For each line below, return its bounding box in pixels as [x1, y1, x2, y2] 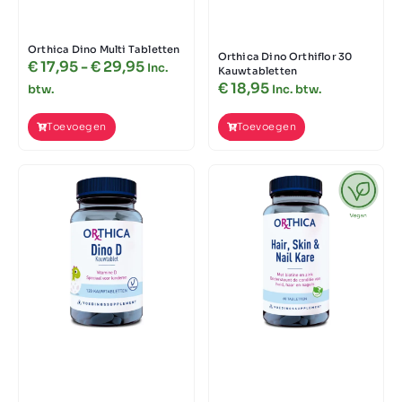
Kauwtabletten [217, 65, 298, 78]
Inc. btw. [271, 83, 321, 98]
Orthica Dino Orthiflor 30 [217, 50, 353, 64]
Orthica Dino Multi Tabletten [28, 43, 180, 57]
